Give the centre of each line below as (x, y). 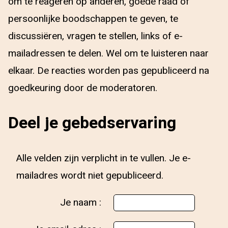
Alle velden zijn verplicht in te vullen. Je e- (104, 158)
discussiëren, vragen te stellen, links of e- (95, 36)
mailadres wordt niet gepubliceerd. (90, 176)
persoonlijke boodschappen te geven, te (93, 19)
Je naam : (82, 203)
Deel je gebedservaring (92, 123)
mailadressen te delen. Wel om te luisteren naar (108, 53)
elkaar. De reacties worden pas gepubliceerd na (109, 71)
